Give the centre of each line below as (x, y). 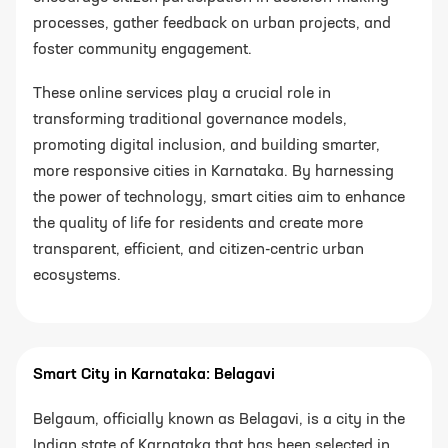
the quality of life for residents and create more (198, 224)
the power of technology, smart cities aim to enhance (219, 198)
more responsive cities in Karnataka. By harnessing (213, 172)
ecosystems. (77, 276)
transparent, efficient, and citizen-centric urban (198, 250)
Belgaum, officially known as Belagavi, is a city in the (219, 420)
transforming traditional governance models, (190, 120)
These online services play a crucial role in (182, 94)
